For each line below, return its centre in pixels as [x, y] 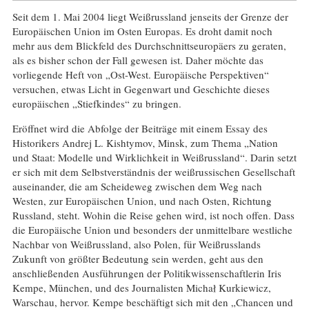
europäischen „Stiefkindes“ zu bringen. [97, 103]
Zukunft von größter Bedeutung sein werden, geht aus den [138, 258]
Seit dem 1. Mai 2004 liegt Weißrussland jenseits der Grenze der [150, 16]
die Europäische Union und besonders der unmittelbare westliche [152, 229]
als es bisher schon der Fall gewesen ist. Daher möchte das [138, 60]
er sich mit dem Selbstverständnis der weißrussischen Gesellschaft [153, 171]
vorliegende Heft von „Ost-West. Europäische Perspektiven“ [140, 74]
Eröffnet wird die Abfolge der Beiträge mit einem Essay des [140, 128]
